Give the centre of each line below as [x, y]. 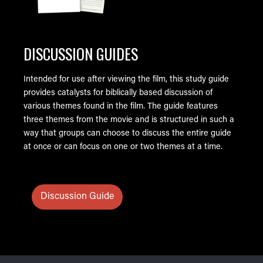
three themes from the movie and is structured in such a [129, 120]
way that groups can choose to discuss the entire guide [127, 133]
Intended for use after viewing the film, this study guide [126, 79]
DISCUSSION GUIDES [81, 53]
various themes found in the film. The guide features [121, 106]
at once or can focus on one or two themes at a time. [123, 147]
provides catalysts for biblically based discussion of [118, 93]
